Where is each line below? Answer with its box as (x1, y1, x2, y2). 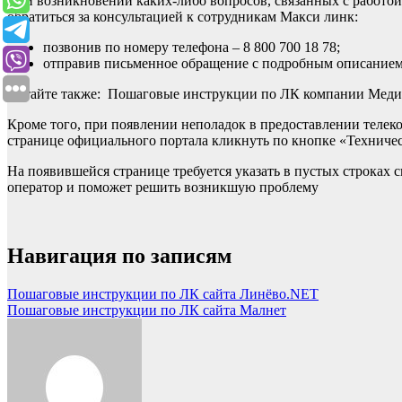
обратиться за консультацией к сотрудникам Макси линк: (7, 9, 358, 25)
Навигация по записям (7, 244, 232, 268)
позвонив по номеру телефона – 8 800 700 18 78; (43, 39, 340, 56)
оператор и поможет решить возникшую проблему (7, 179, 319, 196)
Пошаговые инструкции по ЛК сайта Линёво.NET (7, 286, 319, 302)
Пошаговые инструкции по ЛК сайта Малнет (7, 302, 286, 319)
